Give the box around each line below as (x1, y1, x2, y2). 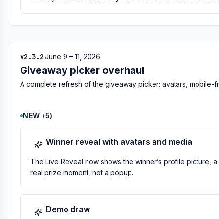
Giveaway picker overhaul (20, 65, 144, 76)
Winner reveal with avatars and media (46, 137, 192, 147)
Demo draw (46, 204, 90, 214)
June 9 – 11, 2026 (45, 52, 100, 61)
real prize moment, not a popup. (30, 168, 133, 176)
